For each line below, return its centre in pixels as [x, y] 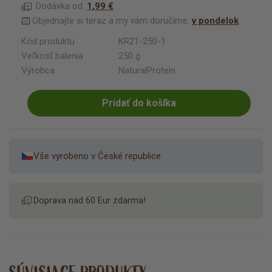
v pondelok [215, 20]
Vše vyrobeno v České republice [97, 156]
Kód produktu [48, 41]
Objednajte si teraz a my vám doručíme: [111, 20]
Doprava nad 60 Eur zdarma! [90, 200]
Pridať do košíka [139, 103]
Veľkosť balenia [52, 56]
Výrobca [38, 70]
